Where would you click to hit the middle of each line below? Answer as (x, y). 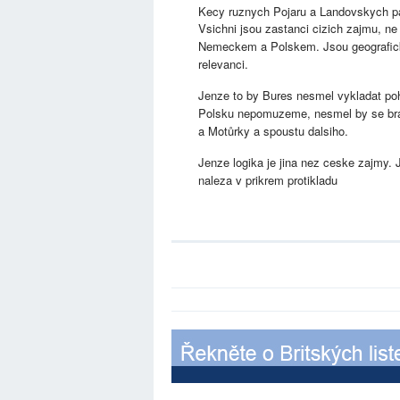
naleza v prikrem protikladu (268, 180)
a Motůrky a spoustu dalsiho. (273, 131)
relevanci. (223, 64)
